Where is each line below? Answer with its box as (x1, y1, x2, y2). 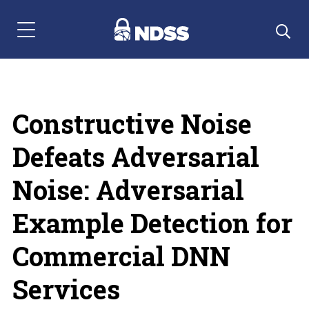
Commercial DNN (12, 239, 230, 273)
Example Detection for (12, 206, 292, 240)
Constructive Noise (12, 106, 252, 141)
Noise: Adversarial (12, 172, 244, 207)
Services (12, 272, 120, 306)
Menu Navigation (17, 28, 96, 46)
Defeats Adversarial (12, 139, 259, 174)
